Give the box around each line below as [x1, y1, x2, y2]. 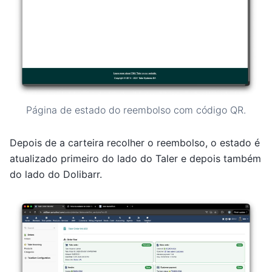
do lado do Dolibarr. [10, 168, 102, 181]
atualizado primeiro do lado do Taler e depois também [10, 152, 261, 165]
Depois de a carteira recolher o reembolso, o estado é [10, 137, 260, 149]
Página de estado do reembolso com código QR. [26, 103, 246, 116]
